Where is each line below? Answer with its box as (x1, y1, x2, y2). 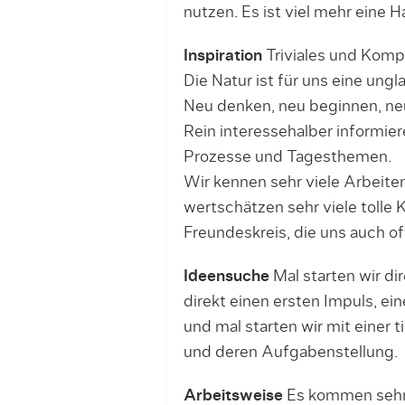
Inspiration (183, 48, 262, 64)
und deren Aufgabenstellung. (183, 344, 398, 361)
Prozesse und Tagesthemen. (183, 149, 391, 165)
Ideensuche (183, 268, 269, 285)
